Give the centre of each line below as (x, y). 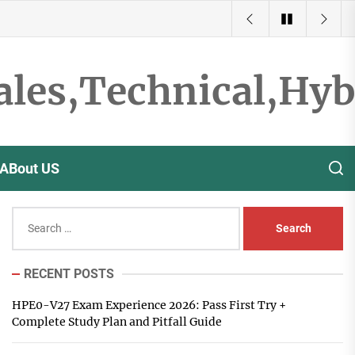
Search (29, 215)
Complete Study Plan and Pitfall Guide (116, 322)
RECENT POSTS (69, 274)
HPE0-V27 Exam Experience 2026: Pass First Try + (149, 305)
